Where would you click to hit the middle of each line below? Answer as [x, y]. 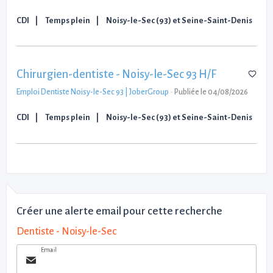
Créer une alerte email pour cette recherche [119, 211]
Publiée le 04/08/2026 [211, 92]
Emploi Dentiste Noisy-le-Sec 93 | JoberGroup [93, 92]
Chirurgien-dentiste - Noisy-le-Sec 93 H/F [116, 75]
